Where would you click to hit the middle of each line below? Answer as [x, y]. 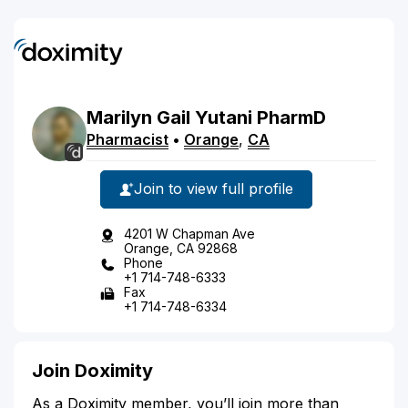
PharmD [291, 117]
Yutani [224, 117]
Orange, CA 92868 [181, 248]
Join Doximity [92, 370]
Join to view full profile [214, 189]
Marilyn [119, 117]
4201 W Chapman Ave [189, 233]
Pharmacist [127, 139]
